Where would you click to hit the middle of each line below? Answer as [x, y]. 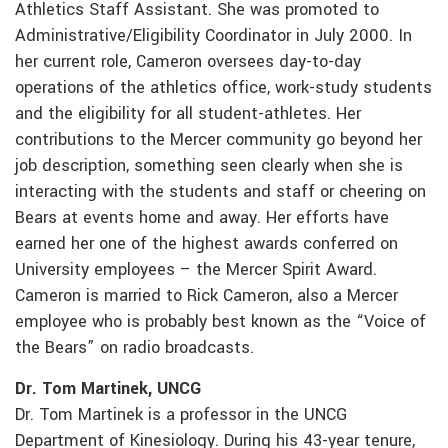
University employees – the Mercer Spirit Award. [196, 270]
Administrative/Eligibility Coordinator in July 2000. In [213, 36]
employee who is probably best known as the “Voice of [220, 322]
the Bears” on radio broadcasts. [134, 348]
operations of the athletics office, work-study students [223, 88]
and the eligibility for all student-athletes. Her [188, 114]
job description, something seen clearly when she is [209, 166]
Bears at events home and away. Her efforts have [202, 218]
